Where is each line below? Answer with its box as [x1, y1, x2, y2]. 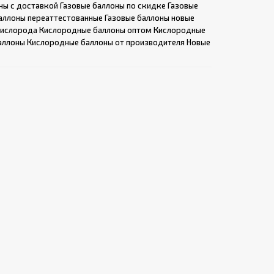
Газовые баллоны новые [105, 13, 194, 23]
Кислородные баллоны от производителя [27, 37, 185, 47]
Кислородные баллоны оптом [39, 25, 152, 35]
